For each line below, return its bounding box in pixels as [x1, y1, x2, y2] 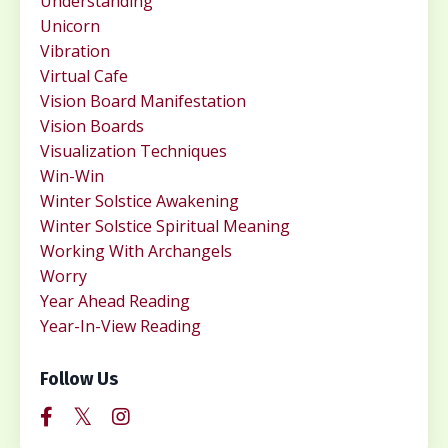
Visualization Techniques [40, 140, 227, 163]
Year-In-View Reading [40, 315, 201, 338]
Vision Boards [40, 115, 144, 138]
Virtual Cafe [40, 65, 128, 88]
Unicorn [40, 15, 100, 38]
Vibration [40, 40, 110, 63]
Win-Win [40, 165, 104, 188]
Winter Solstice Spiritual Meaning [40, 215, 290, 238]
